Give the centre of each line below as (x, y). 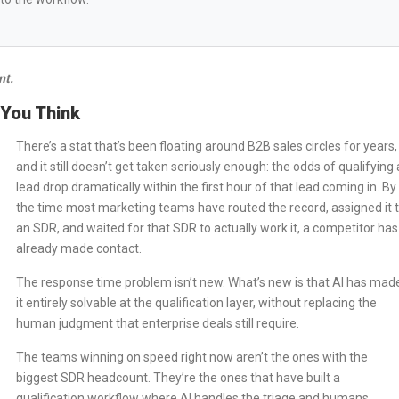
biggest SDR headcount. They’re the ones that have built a (178, 378)
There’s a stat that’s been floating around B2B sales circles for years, (207, 146)
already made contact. (79, 248)
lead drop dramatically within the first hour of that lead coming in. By (206, 187)
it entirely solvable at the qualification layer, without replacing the (196, 303)
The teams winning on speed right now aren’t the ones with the (192, 357)
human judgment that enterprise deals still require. (158, 323)
